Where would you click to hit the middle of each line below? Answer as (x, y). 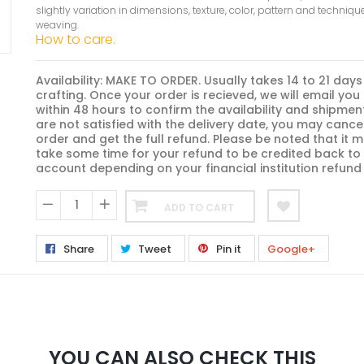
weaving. (57, 24)
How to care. (76, 39)
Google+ (291, 249)
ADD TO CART (199, 207)
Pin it (229, 249)
